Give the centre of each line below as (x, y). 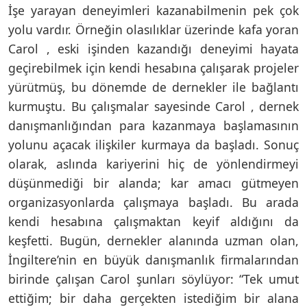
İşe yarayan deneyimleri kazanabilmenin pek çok (153, 10)
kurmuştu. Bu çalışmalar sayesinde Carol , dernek (153, 106)
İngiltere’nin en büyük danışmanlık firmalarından (153, 259)
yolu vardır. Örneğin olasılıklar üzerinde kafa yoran (153, 29)
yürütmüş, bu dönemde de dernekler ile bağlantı (153, 87)
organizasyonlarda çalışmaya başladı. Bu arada (153, 202)
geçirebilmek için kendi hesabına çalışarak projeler (153, 67)
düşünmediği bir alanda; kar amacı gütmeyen (153, 183)
